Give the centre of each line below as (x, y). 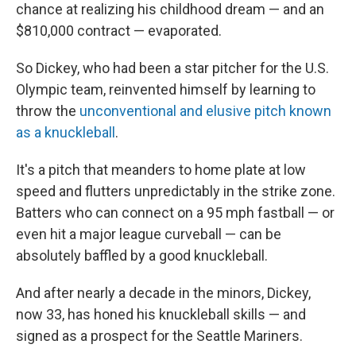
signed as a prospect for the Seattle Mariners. (159, 336)
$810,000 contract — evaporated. (119, 31)
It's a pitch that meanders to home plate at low (161, 170)
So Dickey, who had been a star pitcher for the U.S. (172, 68)
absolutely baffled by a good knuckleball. (142, 256)
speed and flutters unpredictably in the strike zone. (176, 192)
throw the (48, 111)
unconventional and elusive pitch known (205, 111)
